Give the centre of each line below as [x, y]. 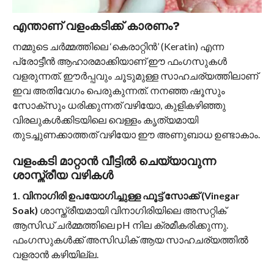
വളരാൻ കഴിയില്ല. [55, 254]
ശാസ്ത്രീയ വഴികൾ [62, 176]
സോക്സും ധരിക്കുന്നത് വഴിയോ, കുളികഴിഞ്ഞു [119, 105]
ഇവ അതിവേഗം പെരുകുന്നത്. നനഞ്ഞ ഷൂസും [118, 91]
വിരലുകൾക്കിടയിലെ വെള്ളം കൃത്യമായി [105, 120]
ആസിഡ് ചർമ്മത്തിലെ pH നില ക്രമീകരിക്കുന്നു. [120, 225]
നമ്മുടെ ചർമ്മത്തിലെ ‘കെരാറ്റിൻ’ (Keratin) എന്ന [118, 46]
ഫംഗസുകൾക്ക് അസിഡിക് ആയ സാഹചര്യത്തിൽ [130, 240]
